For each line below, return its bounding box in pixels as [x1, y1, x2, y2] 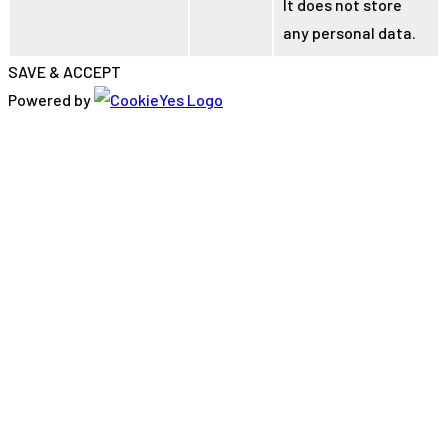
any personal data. [283, 22, 416, 42]
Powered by [8, 89, 94, 109]
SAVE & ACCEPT [8, 61, 121, 81]
